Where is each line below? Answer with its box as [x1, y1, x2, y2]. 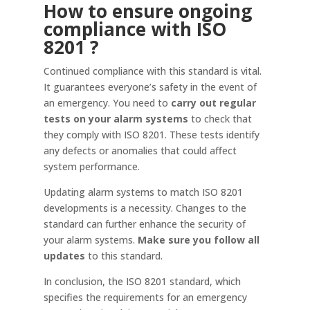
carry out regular [170, 96, 256, 109]
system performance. [43, 160, 140, 173]
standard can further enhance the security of [43, 217, 246, 230]
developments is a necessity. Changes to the [43, 201, 246, 215]
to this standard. [84, 249, 163, 262]
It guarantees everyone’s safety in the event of [43, 80, 257, 93]
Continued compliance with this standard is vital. [43, 64, 262, 77]
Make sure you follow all [137, 233, 259, 246]
